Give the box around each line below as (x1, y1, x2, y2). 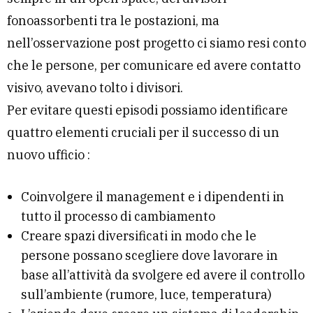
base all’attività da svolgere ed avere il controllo (21, 267, 305, 284)
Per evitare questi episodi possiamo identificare (7, 102, 288, 119)
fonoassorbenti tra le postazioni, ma (7, 13, 219, 29)
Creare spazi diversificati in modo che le (21, 228, 256, 245)
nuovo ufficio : (7, 147, 90, 163)
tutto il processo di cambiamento (21, 208, 215, 225)
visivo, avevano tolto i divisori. (7, 80, 183, 96)
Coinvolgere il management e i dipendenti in (21, 189, 284, 205)
